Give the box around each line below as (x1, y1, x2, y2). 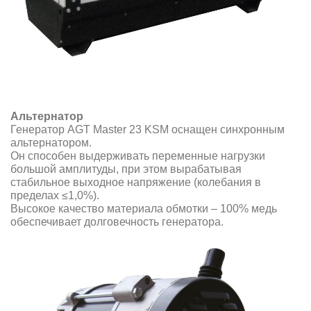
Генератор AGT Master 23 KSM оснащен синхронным (10, 123, 285, 135)
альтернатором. (10, 136, 92, 149)
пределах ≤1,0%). (10, 189, 99, 201)
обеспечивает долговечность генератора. (10, 215, 224, 228)
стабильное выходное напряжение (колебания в (10, 176, 261, 188)
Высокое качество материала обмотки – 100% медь (10, 202, 277, 215)
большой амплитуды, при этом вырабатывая (10, 162, 242, 175)
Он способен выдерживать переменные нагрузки (10, 149, 265, 162)
